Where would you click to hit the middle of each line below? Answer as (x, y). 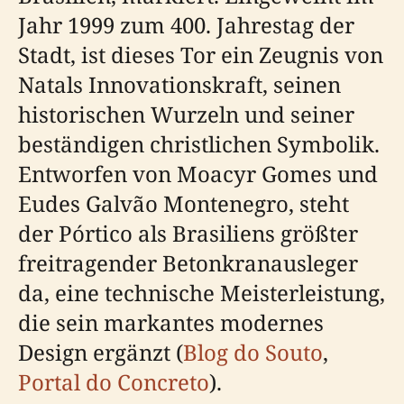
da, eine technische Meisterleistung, (202, 293)
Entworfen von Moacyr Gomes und (198, 174)
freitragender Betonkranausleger (188, 263)
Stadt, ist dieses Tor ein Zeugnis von (201, 55)
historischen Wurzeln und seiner (186, 114)
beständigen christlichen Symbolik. (199, 144)
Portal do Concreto (114, 382)
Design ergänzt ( (101, 352)
